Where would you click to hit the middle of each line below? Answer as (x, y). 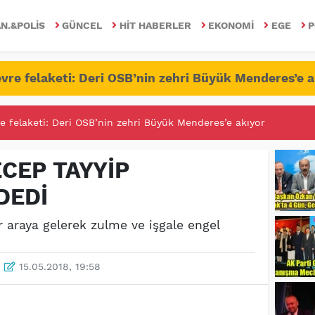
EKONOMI (231, 25)
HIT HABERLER (155, 25)
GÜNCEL (82, 25)
